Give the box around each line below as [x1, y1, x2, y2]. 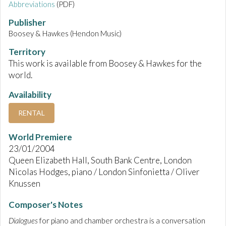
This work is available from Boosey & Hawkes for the [9, 58, 202, 69]
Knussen [9, 178, 40, 189]
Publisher [9, 17, 46, 28]
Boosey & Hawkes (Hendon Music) [9, 29, 122, 38]
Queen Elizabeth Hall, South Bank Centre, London [9, 155, 192, 166]
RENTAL [18, 108, 45, 118]
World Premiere [9, 132, 72, 143]
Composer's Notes [9, 199, 83, 210]
